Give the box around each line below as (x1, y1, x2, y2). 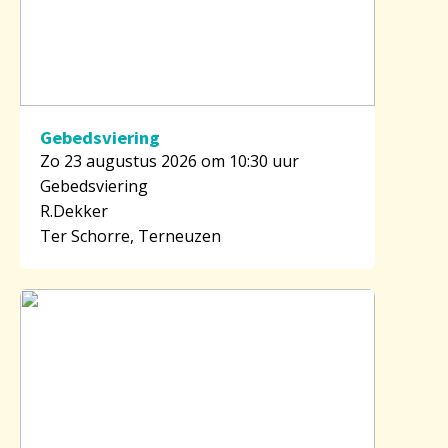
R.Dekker (40, 199, 108, 222)
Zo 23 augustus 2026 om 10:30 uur (40, 149, 299, 172)
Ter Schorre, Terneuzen (40, 224, 221, 247)
